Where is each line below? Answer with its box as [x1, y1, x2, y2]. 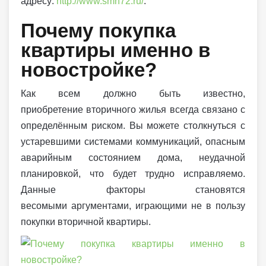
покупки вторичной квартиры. [21, 217, 156, 227]
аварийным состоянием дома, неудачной [21, 153, 245, 163]
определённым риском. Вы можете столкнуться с [21, 121, 245, 131]
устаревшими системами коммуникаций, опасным [21, 137, 245, 147]
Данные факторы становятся [21, 185, 245, 195]
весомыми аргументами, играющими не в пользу [21, 201, 245, 211]
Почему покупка [21, 20, 176, 42]
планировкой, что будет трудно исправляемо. [21, 169, 245, 179]
